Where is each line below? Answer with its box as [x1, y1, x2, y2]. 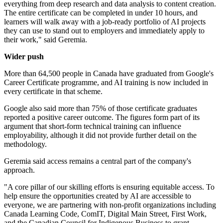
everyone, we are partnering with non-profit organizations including [4, 201, 216, 210]
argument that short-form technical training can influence [4, 122, 181, 131]
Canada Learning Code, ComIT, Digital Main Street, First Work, [4, 210, 207, 219]
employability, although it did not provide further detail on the [4, 131, 197, 140]
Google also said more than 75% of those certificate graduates [4, 104, 197, 113]
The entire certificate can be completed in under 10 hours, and [4, 8, 198, 17]
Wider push [4, 52, 44, 61]
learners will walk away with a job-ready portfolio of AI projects [4, 17, 206, 26]
